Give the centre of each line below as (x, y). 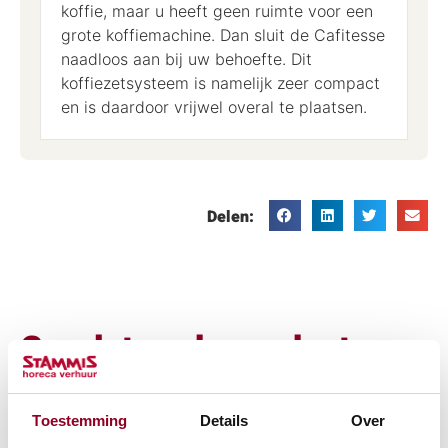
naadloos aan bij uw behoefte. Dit (186, 58)
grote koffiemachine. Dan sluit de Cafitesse (223, 34)
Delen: (230, 216)
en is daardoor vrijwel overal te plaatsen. (214, 106)
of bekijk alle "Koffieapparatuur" (185, 385)
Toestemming (80, 420)
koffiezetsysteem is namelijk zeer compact (220, 82)
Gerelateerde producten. (210, 349)
